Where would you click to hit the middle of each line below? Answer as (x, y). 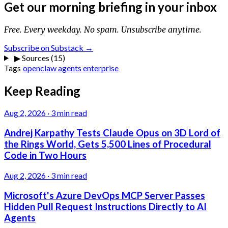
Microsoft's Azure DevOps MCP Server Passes (105, 195)
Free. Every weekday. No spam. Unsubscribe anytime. (103, 29)
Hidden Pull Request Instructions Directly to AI (105, 206)
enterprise (101, 68)
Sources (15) (42, 58)
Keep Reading (42, 91)
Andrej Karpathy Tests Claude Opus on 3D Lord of (112, 133)
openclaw (40, 68)
